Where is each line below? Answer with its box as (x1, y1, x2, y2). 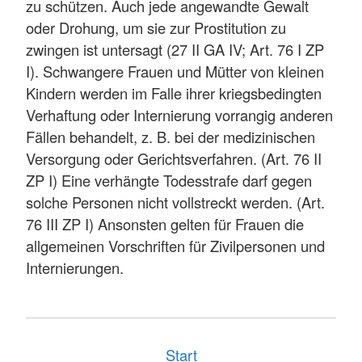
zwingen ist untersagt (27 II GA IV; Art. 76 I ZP (26, 39, 324, 61)
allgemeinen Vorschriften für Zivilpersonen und (26, 235, 325, 257)
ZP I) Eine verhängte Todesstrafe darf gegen (26, 170, 312, 192)
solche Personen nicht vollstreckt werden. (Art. (26, 192, 325, 213)
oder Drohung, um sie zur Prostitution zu (26, 17, 286, 39)
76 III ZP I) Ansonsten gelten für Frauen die (26, 213, 304, 235)
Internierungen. (26, 257, 124, 279)
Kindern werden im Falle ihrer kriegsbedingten (26, 82, 322, 104)
